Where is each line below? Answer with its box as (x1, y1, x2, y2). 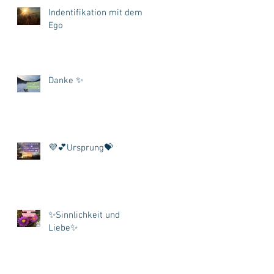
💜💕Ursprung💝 (48, 142, 113, 154)
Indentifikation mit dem (48, 7, 143, 18)
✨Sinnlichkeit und (48, 209, 120, 221)
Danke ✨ (48, 75, 83, 86)
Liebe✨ (48, 222, 78, 234)
